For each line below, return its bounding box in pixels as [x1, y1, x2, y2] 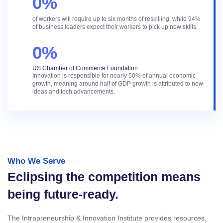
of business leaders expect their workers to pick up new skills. [32, 23, 198, 31]
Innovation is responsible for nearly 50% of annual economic [32, 72, 196, 80]
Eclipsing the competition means [7, 170, 201, 184]
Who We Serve [7, 156, 65, 166]
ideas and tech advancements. [32, 88, 115, 96]
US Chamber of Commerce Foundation [32, 65, 138, 72]
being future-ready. [7, 187, 118, 202]
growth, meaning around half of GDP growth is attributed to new [32, 80, 203, 88]
